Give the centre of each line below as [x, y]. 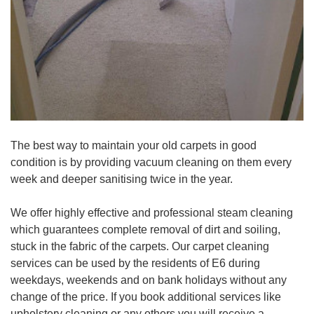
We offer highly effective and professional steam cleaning [152, 213]
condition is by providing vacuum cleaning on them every [151, 163]
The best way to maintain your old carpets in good [134, 146]
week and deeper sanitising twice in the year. [122, 179]
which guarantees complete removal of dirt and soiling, [145, 230]
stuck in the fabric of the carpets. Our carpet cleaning [140, 247]
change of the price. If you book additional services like [146, 297]
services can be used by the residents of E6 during [135, 264]
